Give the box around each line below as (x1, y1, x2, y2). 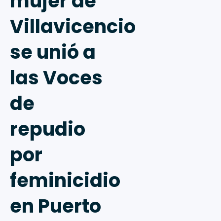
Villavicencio (10, 13, 136, 40)
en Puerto (10, 193, 101, 220)
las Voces (10, 65, 103, 91)
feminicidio (10, 167, 120, 194)
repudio (10, 116, 85, 143)
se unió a (10, 39, 96, 66)
